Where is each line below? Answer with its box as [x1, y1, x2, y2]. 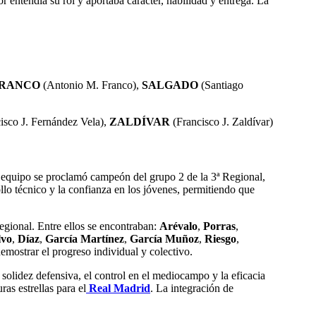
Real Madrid [86, 281, 150, 294]
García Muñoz [130, 232, 199, 245]
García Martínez [45, 232, 124, 245]
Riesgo [205, 232, 236, 245]
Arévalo [159, 219, 197, 232]
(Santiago [198, 79, 243, 92]
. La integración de [150, 281, 233, 294]
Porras [203, 219, 236, 232]
